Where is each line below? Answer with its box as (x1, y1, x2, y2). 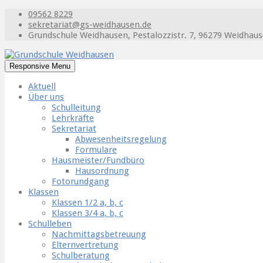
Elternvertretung (52, 240, 119, 250)
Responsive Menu (9, 62, 70, 70)
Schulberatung (52, 250, 110, 261)
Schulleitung (52, 102, 101, 113)
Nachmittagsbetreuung (52, 229, 146, 240)
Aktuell (28, 81, 56, 92)
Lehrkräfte (52, 113, 94, 123)
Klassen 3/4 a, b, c (52, 208, 123, 218)
